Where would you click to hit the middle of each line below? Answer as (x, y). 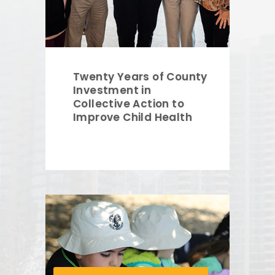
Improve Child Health (133, 118)
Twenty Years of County (140, 77)
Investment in (112, 91)
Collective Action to (129, 104)
